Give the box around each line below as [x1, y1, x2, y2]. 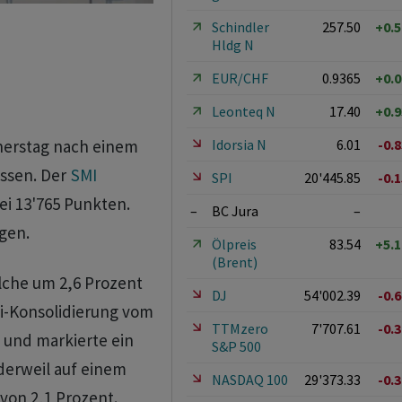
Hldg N [211, 36, 254, 54]
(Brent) [211, 253, 258, 271]
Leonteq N [211, 102, 275, 120]
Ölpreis [211, 235, 257, 253]
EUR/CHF [211, 69, 268, 87]
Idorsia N [211, 135, 267, 153]
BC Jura [211, 202, 258, 220]
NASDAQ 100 [211, 371, 288, 389]
